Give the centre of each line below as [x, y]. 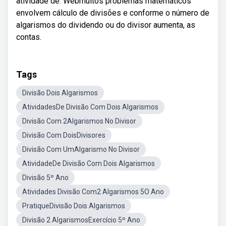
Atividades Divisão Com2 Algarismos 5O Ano [93, 192]
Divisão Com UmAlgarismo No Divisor [81, 149]
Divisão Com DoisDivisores [64, 135]
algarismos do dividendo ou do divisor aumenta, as [106, 25]
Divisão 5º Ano [45, 178]
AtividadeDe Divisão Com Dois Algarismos [89, 163]
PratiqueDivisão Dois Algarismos [74, 206]
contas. [29, 37]
